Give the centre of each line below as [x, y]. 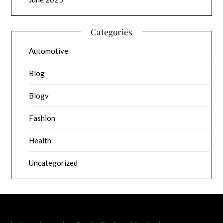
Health [40, 141]
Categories [111, 32]
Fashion [42, 118]
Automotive [49, 51]
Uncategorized [54, 163]
